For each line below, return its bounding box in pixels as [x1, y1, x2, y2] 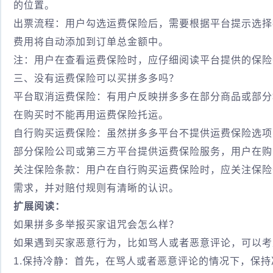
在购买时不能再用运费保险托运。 [13, 110, 169, 120]
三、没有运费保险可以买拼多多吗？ [13, 73, 179, 83]
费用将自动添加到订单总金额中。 [13, 37, 169, 47]
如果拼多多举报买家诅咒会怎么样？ [13, 219, 179, 230]
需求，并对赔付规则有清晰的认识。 [13, 183, 179, 193]
